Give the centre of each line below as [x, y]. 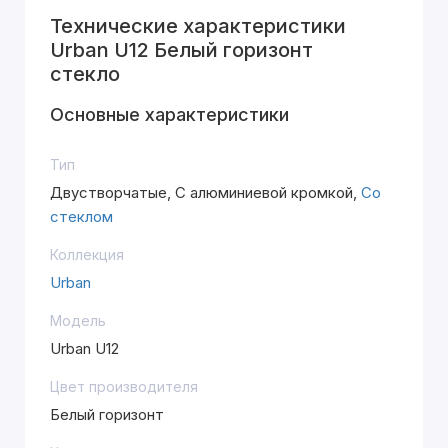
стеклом [81, 216]
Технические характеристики [198, 26]
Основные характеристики [169, 114]
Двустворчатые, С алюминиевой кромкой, [205, 192]
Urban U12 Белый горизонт [181, 50]
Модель [78, 320]
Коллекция [87, 254]
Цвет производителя [124, 386]
